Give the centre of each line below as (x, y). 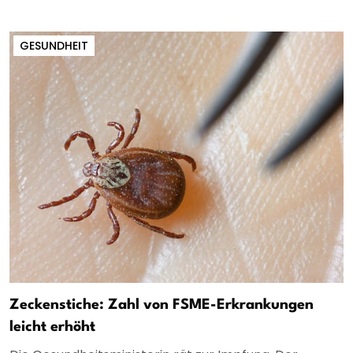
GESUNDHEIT (54, 46)
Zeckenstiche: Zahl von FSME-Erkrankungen (162, 305)
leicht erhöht (52, 327)
